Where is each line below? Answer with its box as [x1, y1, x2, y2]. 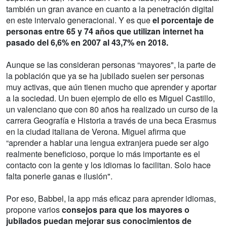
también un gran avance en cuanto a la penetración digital [6, 3, 214, 15]
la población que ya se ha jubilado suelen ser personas [6, 70, 204, 82]
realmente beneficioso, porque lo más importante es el [6, 148, 200, 160]
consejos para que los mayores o [62, 204, 190, 216]
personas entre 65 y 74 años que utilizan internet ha [6, 25, 204, 37]
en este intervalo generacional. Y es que [6, 14, 153, 26]
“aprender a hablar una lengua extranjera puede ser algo [6, 137, 209, 149]
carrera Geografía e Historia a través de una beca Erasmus [6, 115, 216, 127]
